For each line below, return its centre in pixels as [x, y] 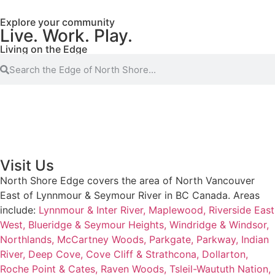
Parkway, [219, 239]
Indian [255, 239]
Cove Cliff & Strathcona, [144, 254]
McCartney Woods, [103, 239]
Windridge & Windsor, [219, 225]
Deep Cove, [57, 254]
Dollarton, [225, 254]
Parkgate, [173, 239]
